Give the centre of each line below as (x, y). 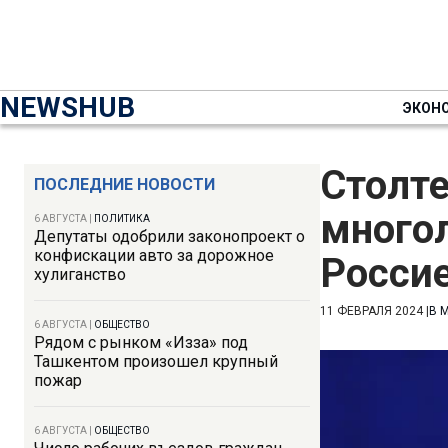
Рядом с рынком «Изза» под (141, 342)
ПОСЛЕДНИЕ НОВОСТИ (124, 184)
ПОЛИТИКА (122, 218)
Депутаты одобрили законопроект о (169, 236)
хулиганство (80, 274)
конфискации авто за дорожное (154, 255)
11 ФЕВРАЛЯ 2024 (371, 311)
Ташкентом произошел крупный (156, 361)
